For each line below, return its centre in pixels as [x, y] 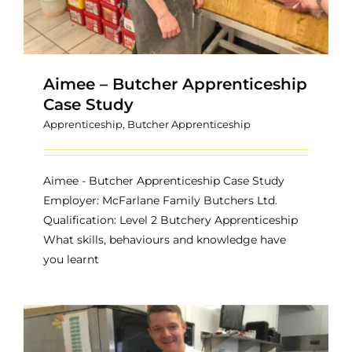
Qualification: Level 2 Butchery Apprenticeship [170, 220]
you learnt [71, 259]
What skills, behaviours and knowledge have [165, 239]
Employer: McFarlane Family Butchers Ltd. [160, 200]
